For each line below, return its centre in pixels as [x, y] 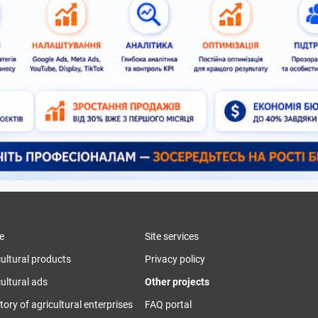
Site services [172, 236]
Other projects [177, 281]
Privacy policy [175, 259]
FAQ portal [168, 304]
